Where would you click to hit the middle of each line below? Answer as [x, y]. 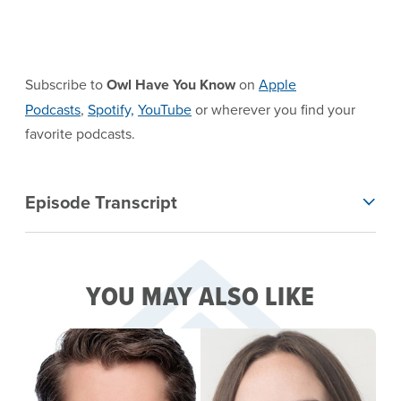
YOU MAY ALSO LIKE [200, 296]
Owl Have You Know [171, 85]
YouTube [165, 110]
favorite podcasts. [80, 134]
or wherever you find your [273, 110]
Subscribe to [66, 85]
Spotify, [111, 110]
